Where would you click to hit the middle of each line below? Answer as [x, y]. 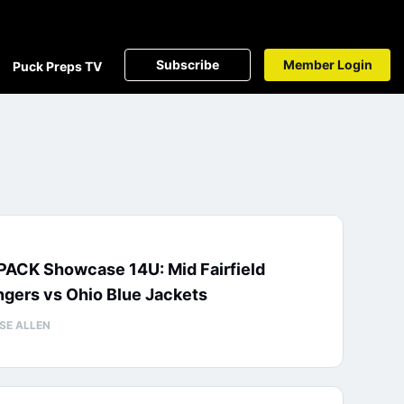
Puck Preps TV [57, 66]
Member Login [327, 64]
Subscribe [188, 64]
